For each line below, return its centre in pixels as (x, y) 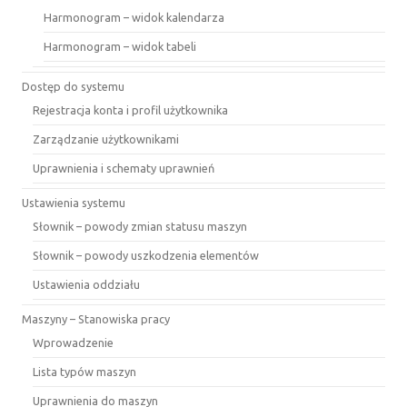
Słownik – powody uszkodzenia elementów (146, 255)
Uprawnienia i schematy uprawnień (124, 168)
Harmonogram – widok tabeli (120, 46)
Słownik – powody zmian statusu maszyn (140, 226)
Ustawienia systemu (74, 203)
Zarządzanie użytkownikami (106, 139)
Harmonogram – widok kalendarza (134, 17)
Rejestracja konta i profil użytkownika (130, 110)
